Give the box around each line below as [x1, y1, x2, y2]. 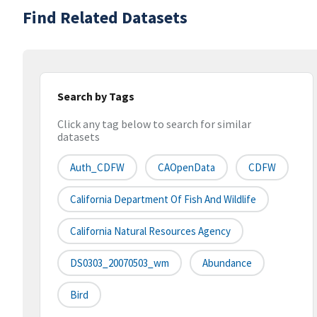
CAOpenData [158, 161, 215, 175]
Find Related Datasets [23, 6, 188, 28]
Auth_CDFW [70, 161, 125, 175]
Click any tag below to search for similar [57, 117, 251, 132]
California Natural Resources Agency [70, 224, 231, 238]
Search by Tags [57, 89, 134, 103]
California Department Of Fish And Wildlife [70, 192, 256, 207]
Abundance [202, 256, 252, 270]
